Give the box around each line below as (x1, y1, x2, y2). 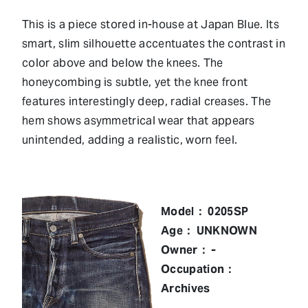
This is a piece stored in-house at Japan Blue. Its (22, 16, 280, 32)
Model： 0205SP (161, 203, 249, 219)
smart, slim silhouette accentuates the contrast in (22, 36, 286, 51)
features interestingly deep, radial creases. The (22, 93, 272, 109)
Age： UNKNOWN (161, 223, 257, 238)
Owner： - (161, 242, 217, 257)
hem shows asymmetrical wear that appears (22, 113, 255, 128)
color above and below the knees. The (22, 55, 223, 70)
